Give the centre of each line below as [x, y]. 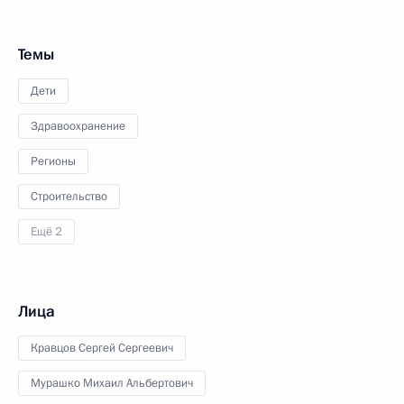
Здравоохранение [78, 126]
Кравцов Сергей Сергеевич [102, 348]
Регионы [53, 161]
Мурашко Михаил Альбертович [112, 383]
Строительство [69, 197]
